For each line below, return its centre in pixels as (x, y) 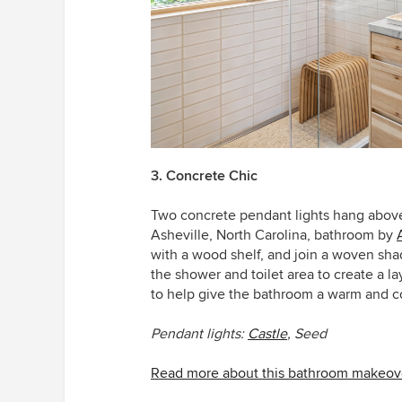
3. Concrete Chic (204, 175)
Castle (267, 333)
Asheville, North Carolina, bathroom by (274, 235)
